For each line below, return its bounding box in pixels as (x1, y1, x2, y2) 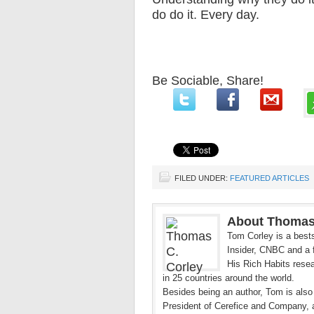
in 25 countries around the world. (163, 273, 294, 283)
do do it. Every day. (152, 8, 259, 22)
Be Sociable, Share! (152, 74, 264, 88)
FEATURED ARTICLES (230, 174, 309, 182)
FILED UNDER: (175, 174, 230, 182)
